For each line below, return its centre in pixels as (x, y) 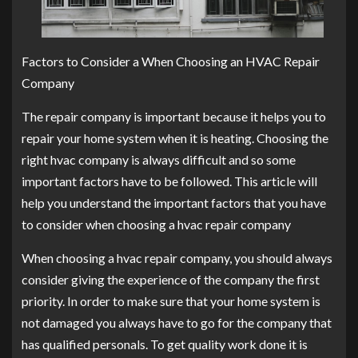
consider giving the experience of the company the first (171, 280)
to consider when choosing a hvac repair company (156, 225)
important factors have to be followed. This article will (169, 181)
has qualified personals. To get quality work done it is (165, 344)
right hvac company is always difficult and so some (159, 160)
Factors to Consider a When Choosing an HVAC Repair (171, 62)
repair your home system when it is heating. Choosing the (175, 138)
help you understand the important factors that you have (174, 203)
